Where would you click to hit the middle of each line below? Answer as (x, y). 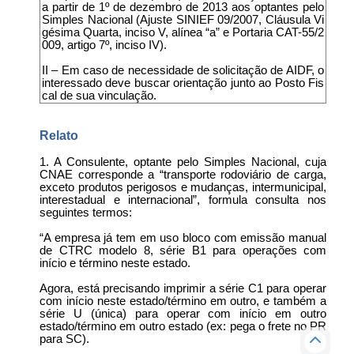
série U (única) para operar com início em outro (183, 313)
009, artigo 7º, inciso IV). (104, 45)
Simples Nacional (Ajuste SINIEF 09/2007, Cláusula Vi (183, 19)
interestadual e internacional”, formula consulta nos (183, 200)
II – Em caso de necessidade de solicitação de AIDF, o (183, 70)
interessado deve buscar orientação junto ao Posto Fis (183, 83)
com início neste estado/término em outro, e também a (183, 301)
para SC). (64, 339)
